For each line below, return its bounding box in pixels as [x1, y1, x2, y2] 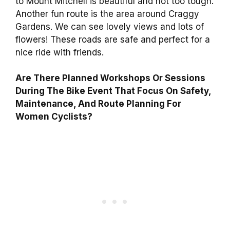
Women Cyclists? [15, 111, 92, 122]
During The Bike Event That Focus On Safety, [15, 86, 211, 97]
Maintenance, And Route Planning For [15, 99, 181, 109]
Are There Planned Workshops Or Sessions [15, 73, 205, 84]
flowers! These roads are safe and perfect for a [15, 34, 210, 45]
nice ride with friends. [15, 47, 104, 57]
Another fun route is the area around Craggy [15, 8, 199, 19]
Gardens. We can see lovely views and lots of [15, 21, 204, 32]
